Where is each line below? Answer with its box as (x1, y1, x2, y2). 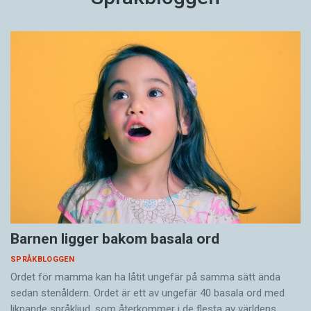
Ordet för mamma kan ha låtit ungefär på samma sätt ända (10, 270, 280, 283)
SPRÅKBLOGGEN (10, 254, 74, 264)
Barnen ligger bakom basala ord (10, 230, 219, 247)
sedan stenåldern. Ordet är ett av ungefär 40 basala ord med (10, 286, 285, 299)
